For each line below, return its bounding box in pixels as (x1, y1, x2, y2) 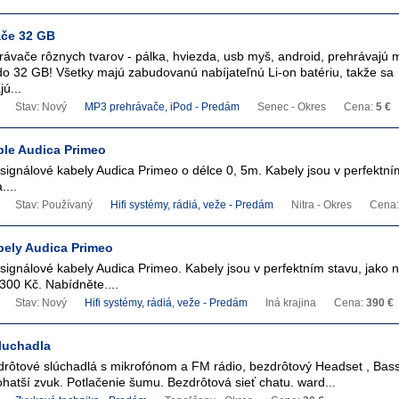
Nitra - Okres (291, 199, 352, 211)
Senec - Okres (257, 101, 326, 113)
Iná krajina (265, 297, 316, 309)
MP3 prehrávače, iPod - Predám (85, 101, 240, 113)
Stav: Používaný (15, 199, 93, 211)
